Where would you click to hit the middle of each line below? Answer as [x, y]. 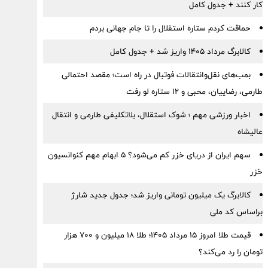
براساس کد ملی [236, 212]
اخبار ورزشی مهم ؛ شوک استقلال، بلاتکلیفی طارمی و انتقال [151, 115]
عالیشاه [250, 132]
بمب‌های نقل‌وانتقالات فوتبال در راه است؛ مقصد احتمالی [156, 75]
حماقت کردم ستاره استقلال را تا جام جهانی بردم [170, 28]
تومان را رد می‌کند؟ [230, 252]
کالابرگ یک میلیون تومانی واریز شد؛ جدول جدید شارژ [161, 195]
